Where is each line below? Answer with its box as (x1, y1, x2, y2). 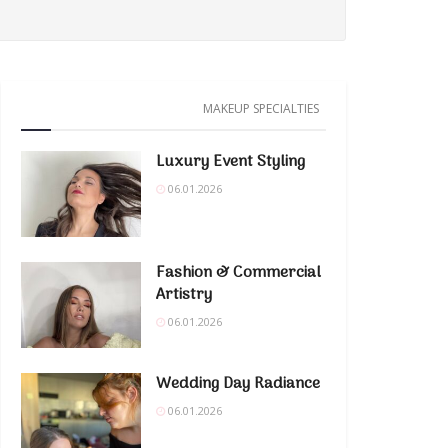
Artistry (156, 281, 212, 308)
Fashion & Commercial (156, 259, 321, 286)
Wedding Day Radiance (156, 370, 320, 397)
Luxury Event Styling (156, 149, 305, 175)
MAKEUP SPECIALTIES (203, 100, 319, 117)
